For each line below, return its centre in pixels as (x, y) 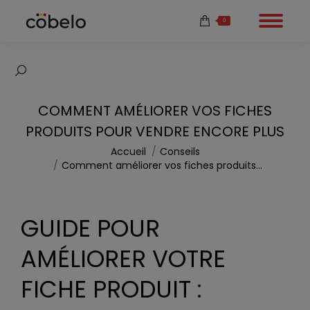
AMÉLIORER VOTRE (123, 259)
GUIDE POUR (90, 228)
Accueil (128, 152)
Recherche (42, 74)
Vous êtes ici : (55, 152)
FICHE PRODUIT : (111, 289)
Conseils (180, 152)
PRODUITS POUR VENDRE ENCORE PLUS (155, 131)
